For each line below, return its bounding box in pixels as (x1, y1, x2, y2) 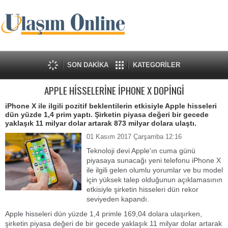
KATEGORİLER (133, 61, 180, 69)
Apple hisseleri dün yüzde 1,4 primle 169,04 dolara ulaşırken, (5, 210, 202, 218)
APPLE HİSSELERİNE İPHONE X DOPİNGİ (44, 83, 184, 98)
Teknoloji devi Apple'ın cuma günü (87, 147, 195, 155)
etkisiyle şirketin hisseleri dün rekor (87, 185, 198, 193)
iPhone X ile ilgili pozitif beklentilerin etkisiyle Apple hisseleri (5, 102, 217, 110)
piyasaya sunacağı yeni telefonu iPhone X (87, 156, 221, 164)
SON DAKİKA (67, 61, 108, 69)
